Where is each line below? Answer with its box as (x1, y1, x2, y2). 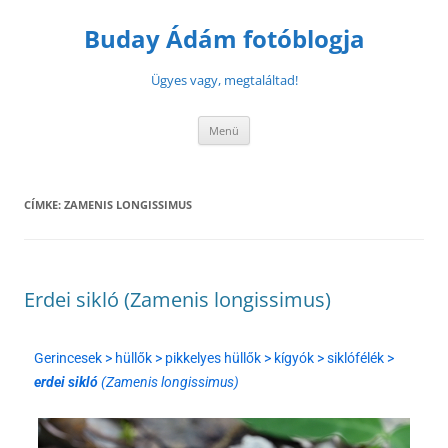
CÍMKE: (24, 197, 64, 212)
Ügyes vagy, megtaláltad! (150, 71, 298, 89)
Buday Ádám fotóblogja (83, 22, 365, 55)
